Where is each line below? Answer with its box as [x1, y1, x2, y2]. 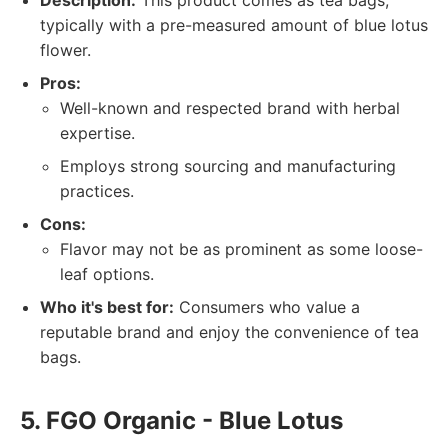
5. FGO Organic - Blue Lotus [20, 406, 343, 435]
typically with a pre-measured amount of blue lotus [40, 15, 428, 35]
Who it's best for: [40, 297, 174, 317]
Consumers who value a [174, 297, 360, 317]
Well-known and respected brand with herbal [60, 98, 400, 118]
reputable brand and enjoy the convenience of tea [40, 322, 419, 342]
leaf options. [60, 264, 154, 284]
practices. [60, 181, 134, 201]
